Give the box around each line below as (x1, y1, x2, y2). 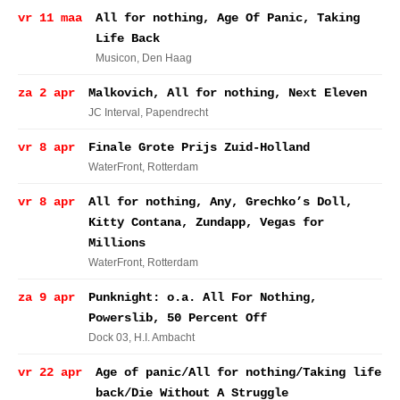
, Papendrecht (140, 106, 208, 119)
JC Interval (88, 106, 140, 119)
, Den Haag (137, 52, 192, 64)
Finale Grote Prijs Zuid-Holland (88, 140, 310, 154)
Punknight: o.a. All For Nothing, (88, 290, 317, 304)
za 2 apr (18, 86, 75, 100)
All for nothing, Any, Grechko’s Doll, (88, 195, 353, 209)
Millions (88, 236, 146, 250)
